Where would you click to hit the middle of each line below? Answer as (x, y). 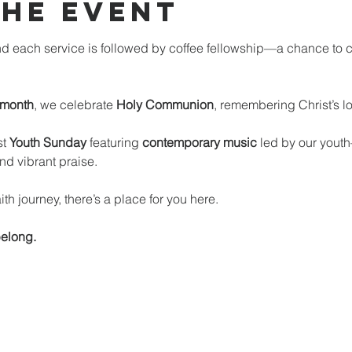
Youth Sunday (48, 142)
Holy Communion (165, 104)
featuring (114, 142)
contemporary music (199, 142)
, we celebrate (75, 104)
